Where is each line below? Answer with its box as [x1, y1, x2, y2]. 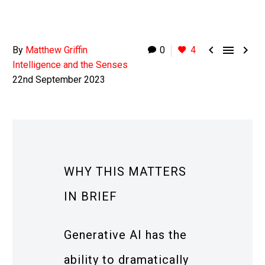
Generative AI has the [64, 227, 187, 242]
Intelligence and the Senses [12, 59, 128, 70]
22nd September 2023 [12, 74, 105, 85]
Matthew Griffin [25, 44, 88, 56]
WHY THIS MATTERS [64, 164, 186, 179]
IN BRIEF [64, 189, 117, 203]
